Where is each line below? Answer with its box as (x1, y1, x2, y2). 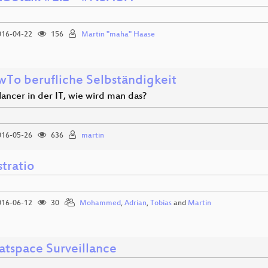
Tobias (150, 199, 172, 208)
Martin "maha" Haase (81, 31, 155, 39)
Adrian (124, 199, 147, 208)
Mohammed (80, 199, 121, 208)
